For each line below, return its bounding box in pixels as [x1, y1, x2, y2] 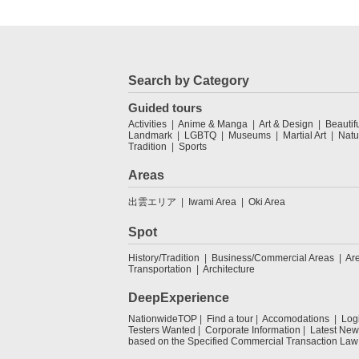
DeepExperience [128, 291, 229, 305]
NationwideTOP [128, 313, 197, 325]
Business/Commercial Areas [212, 252, 334, 264]
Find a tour [207, 313, 253, 325]
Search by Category [128, 74, 249, 87]
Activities [128, 119, 167, 130]
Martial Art [283, 130, 326, 141]
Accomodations [262, 313, 329, 325]
